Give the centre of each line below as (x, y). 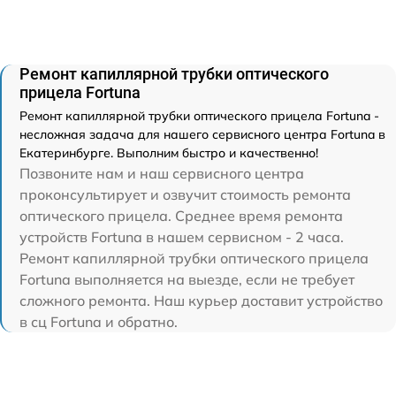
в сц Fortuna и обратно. (99, 321)
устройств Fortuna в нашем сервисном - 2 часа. (182, 236)
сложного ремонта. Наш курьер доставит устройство (201, 300)
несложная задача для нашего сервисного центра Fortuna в (202, 134)
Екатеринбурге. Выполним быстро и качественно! (169, 152)
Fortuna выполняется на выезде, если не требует (187, 279)
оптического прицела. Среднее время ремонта (181, 215)
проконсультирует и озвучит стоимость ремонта (185, 194)
